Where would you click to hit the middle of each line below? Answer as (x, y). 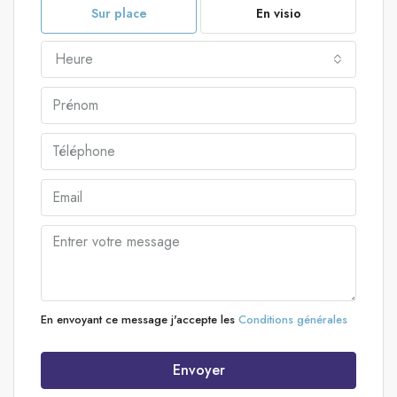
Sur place (119, 13)
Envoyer (198, 370)
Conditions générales (293, 319)
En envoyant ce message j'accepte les (140, 319)
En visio (278, 13)
